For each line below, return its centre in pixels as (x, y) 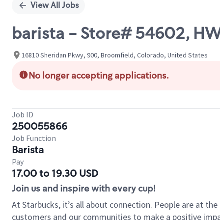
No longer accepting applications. (99, 76)
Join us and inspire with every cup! (83, 189)
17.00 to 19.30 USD (55, 173)
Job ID (23, 114)
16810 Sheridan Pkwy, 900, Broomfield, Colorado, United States (115, 55)
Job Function (34, 138)
